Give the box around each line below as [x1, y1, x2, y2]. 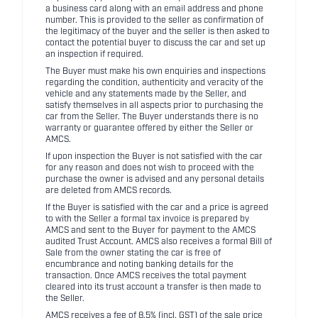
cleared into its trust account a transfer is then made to [45, 283, 261, 292]
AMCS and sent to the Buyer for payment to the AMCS [45, 226, 256, 235]
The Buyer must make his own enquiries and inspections [45, 67, 265, 76]
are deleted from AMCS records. [45, 187, 172, 195]
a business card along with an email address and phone [45, 5, 263, 13]
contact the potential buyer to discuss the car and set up [45, 39, 265, 48]
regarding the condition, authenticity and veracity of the [45, 79, 263, 87]
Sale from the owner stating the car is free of [45, 249, 221, 258]
